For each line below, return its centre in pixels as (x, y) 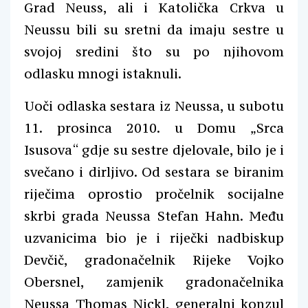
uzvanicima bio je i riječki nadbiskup (154, 238)
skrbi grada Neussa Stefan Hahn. (136, 216)
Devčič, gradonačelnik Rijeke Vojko (154, 260)
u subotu (256, 106)
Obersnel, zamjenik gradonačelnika (154, 282)
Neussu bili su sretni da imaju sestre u (154, 29)
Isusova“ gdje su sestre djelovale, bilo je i (154, 150)
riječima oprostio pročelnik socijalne (154, 194)
